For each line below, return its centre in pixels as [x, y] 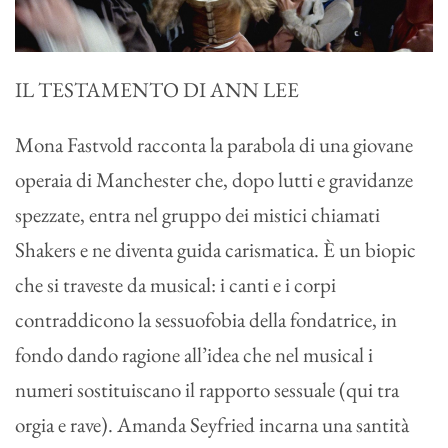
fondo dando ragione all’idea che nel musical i [194, 354]
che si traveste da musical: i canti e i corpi [175, 284]
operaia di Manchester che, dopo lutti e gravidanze [214, 179]
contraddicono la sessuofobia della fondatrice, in [206, 319]
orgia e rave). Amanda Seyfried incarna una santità [212, 424]
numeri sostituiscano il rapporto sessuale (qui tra [207, 389]
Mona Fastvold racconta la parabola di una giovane [214, 144]
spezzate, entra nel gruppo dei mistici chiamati [197, 214]
